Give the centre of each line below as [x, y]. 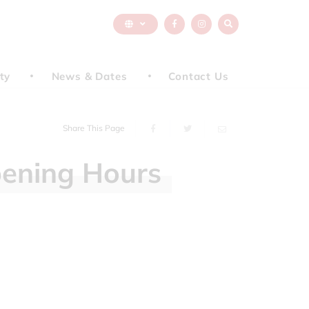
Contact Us [199, 76]
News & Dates [89, 76]
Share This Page [94, 128]
